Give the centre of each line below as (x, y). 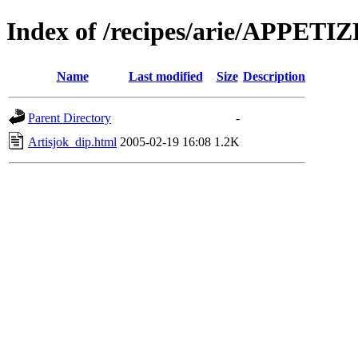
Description (274, 76)
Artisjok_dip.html (72, 141)
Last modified (165, 76)
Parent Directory (70, 117)
